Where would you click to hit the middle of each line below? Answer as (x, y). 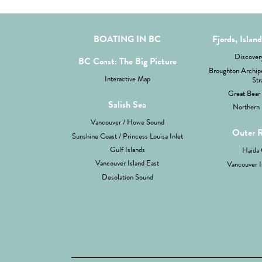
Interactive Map (127, 80)
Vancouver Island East (127, 164)
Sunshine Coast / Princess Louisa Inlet (127, 137)
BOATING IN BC (127, 40)
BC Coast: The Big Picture (127, 62)
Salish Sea (127, 106)
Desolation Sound (127, 178)
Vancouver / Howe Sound (127, 123)
